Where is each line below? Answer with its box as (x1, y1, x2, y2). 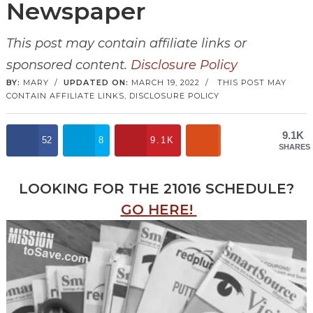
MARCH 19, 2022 (131, 77, 200, 87)
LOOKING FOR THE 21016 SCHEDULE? (19, 180, 294, 198)
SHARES (279, 142, 311, 151)
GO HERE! (120, 201, 197, 219)
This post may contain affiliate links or (6, 35, 247, 51)
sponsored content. (6, 57, 131, 73)
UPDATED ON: (63, 77, 129, 87)
